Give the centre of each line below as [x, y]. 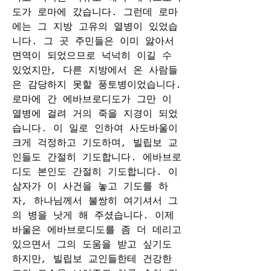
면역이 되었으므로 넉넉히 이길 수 [92, 56]
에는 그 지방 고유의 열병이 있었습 [95, 27]
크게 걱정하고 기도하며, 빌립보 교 [95, 143]
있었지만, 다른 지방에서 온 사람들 [95, 71]
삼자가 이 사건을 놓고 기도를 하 [90, 187]
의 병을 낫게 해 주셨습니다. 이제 [93, 216]
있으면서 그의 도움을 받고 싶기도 [92, 245]
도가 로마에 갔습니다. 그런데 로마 [95, 13]
